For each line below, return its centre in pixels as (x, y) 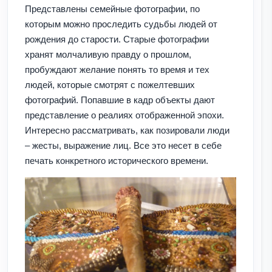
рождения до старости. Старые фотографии (117, 39)
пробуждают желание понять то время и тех (117, 69)
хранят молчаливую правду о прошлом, (108, 54)
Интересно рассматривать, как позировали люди (127, 130)
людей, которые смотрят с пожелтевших (110, 84)
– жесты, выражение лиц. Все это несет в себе (123, 145)
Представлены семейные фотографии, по (112, 8)
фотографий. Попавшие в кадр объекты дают (120, 100)
